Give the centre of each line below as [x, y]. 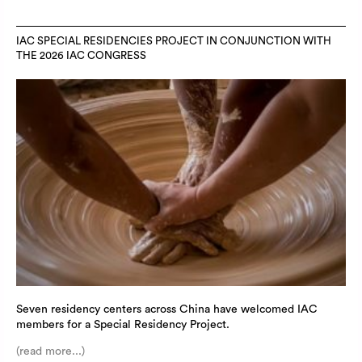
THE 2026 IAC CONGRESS [81, 56]
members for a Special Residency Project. [123, 324]
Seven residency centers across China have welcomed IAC [167, 309]
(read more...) [51, 351]
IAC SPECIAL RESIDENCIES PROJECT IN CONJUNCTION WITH [174, 42]
